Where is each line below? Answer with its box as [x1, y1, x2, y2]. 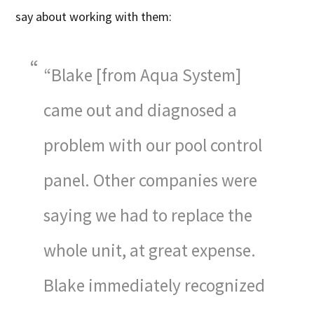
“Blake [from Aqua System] [43, 63, 243, 86]
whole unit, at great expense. [43, 238, 257, 261]
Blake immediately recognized [43, 273, 266, 296]
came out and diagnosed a [43, 98, 238, 121]
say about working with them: [15, 8, 172, 25]
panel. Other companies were [43, 168, 258, 191]
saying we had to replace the [43, 203, 253, 226]
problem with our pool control [43, 133, 263, 156]
